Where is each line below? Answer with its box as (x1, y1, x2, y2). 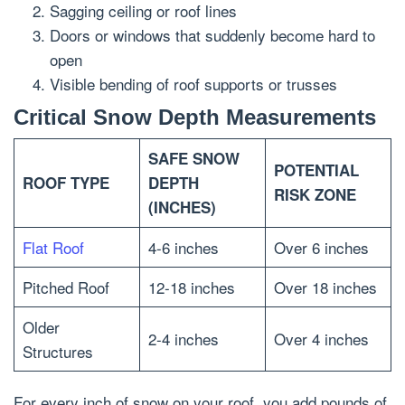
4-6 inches (147, 236, 219, 259)
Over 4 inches (273, 327, 369, 350)
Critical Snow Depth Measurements (14, 105, 376, 129)
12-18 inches (147, 276, 235, 298)
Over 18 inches (273, 276, 377, 298)
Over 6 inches (273, 236, 369, 259)
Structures (22, 340, 93, 363)
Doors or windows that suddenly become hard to (50, 23, 375, 46)
